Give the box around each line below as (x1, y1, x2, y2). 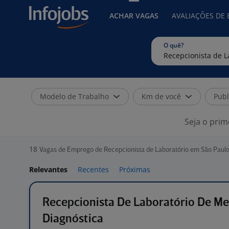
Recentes (78, 165, 109, 174)
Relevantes (29, 165, 67, 174)
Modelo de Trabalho (40, 91, 109, 101)
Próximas (119, 165, 150, 174)
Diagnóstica (42, 213, 103, 225)
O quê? (164, 41, 184, 50)
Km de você (142, 91, 181, 101)
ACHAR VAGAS (109, 11, 158, 20)
